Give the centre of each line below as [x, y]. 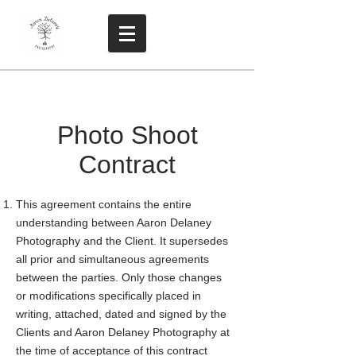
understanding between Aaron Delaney [114, 222]
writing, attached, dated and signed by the [121, 314]
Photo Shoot [127, 135]
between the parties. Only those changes [119, 277]
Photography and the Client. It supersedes [122, 241]
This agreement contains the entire [104, 204]
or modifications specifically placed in [108, 296]
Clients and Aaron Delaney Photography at [123, 332]
